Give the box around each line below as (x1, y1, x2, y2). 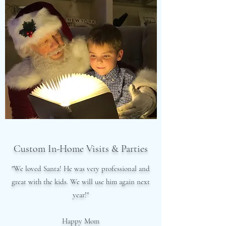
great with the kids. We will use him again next (12, 177, 150, 186)
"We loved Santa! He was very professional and (12, 164, 150, 173)
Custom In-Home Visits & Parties (14, 143, 148, 155)
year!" (73, 190, 89, 199)
